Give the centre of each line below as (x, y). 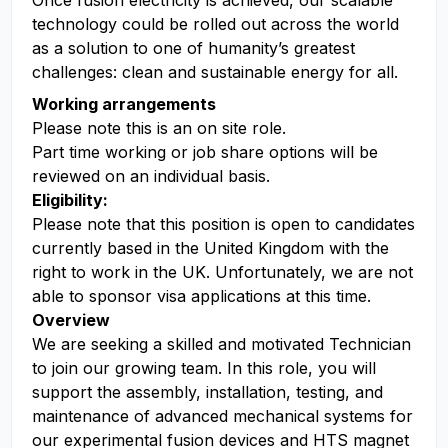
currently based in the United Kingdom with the (210, 248)
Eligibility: (70, 200)
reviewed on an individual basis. (151, 176)
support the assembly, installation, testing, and (207, 392)
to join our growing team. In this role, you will (204, 368)
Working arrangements (124, 104)
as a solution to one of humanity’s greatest (193, 48)
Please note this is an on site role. (159, 128)
